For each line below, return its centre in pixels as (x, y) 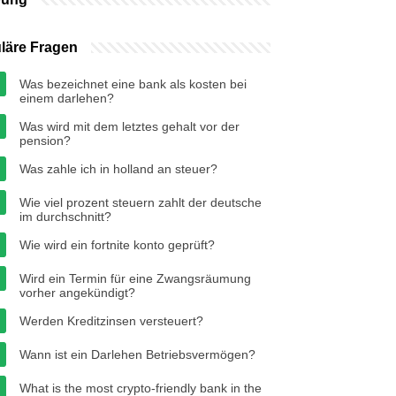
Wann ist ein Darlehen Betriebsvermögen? (137, 354)
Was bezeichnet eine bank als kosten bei (133, 84)
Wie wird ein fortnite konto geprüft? (117, 245)
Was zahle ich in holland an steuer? (118, 169)
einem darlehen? (67, 98)
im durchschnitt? (65, 217)
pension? (45, 141)
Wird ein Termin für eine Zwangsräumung (135, 278)
